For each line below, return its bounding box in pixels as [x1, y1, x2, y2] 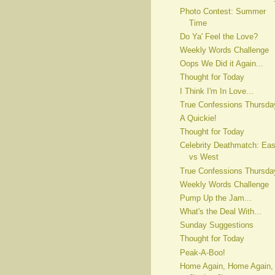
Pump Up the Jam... [179, 193, 252, 203]
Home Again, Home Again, [179, 261, 273, 271]
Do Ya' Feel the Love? [179, 31, 258, 41]
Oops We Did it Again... [179, 59, 263, 69]
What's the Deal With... [179, 207, 261, 217]
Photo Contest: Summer [179, 6, 266, 16]
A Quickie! [179, 113, 217, 123]
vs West [188, 152, 219, 162]
